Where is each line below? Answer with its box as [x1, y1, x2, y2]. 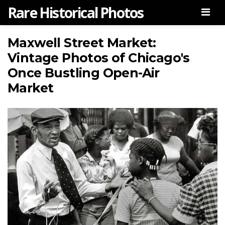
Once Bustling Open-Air [8, 65, 160, 80]
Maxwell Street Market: [8, 35, 156, 50]
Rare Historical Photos [8, 3, 144, 22]
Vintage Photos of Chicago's [8, 50, 190, 65]
